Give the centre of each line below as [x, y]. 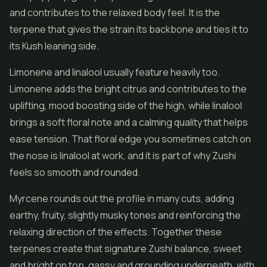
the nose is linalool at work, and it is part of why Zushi [123, 156]
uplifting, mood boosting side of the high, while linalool [126, 105]
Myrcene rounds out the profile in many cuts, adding [122, 198]
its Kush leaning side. [54, 46]
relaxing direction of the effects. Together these [116, 232]
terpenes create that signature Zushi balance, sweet [125, 249]
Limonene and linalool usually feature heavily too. [115, 72]
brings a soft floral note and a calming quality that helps [129, 122]
